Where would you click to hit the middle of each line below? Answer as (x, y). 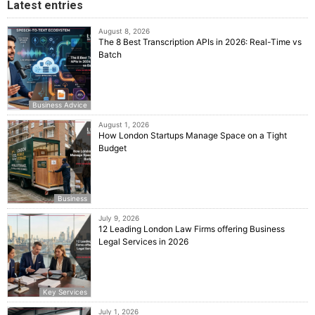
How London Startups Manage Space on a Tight (193, 136)
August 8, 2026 (124, 31)
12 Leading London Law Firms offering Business (192, 229)
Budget (112, 148)
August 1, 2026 (124, 125)
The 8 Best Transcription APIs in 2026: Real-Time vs (200, 42)
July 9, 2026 (119, 218)
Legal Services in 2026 (143, 242)
